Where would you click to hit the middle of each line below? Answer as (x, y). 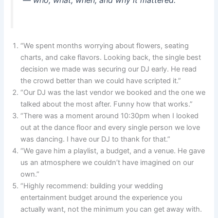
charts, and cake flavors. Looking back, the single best (111, 58)
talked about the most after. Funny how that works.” (107, 104)
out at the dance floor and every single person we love (110, 128)
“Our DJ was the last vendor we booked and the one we (113, 93)
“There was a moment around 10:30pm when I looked (110, 116)
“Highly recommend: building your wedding (92, 186)
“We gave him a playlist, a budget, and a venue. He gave (113, 151)
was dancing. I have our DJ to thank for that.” (96, 139)
